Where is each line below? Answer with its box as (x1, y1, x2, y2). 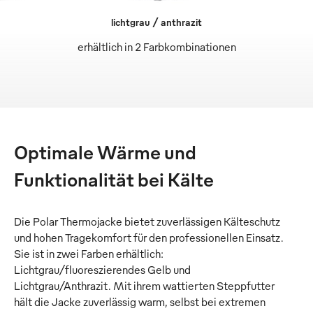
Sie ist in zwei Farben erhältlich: (14, 247, 163, 261)
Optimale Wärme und (14, 140, 196, 164)
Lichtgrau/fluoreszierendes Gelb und (14, 263, 191, 277)
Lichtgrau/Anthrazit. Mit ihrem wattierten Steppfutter (14, 279, 275, 293)
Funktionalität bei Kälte (14, 167, 214, 191)
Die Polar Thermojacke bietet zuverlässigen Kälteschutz (14, 214, 280, 229)
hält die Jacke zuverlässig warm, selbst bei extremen (14, 295, 265, 310)
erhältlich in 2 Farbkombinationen (77, 40, 236, 54)
